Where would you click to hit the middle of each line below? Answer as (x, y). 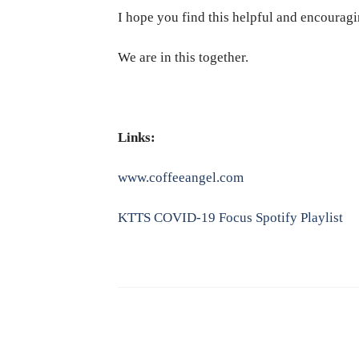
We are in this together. (183, 57)
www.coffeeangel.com (181, 178)
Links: (137, 137)
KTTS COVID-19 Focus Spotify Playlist (232, 218)
